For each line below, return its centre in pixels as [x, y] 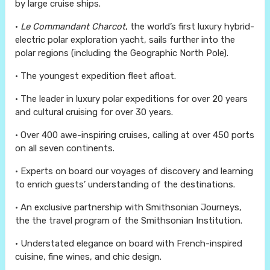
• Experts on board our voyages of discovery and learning [134, 171]
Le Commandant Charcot [73, 27]
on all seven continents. [65, 149]
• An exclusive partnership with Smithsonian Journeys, [128, 208]
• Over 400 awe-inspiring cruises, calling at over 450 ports [135, 135]
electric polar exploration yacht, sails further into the [125, 40]
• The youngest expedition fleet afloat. [96, 76]
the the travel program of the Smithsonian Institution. [129, 221]
